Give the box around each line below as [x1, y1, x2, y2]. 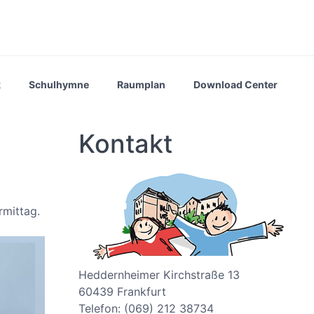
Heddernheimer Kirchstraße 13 [78, 267, 240, 282]
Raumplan [117, 78, 165, 90]
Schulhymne [29, 78, 89, 90]
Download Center [193, 78, 278, 90]
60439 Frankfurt [78, 284, 166, 299]
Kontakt [78, 128, 172, 159]
